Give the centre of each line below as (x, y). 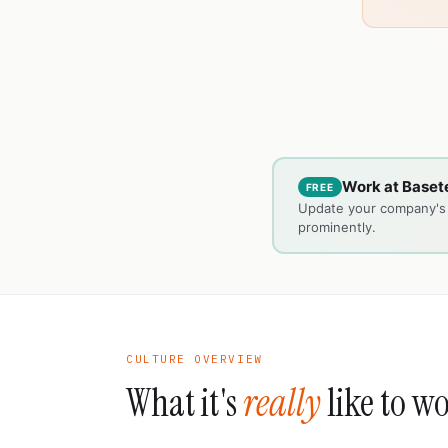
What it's (184, 403)
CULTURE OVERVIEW (194, 359)
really (282, 403)
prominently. (336, 226)
